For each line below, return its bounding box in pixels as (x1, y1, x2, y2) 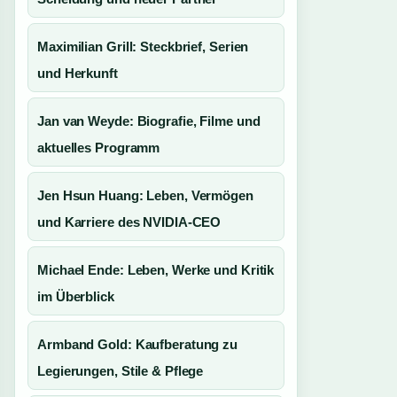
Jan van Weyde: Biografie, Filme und (37, 113, 261, 128)
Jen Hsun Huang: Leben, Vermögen (37, 188, 253, 203)
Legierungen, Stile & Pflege (37, 363, 204, 378)
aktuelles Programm (37, 140, 160, 155)
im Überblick (37, 289, 114, 304)
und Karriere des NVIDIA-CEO (37, 214, 222, 230)
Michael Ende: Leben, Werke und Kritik (37, 262, 275, 277)
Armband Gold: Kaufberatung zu (37, 337, 238, 352)
